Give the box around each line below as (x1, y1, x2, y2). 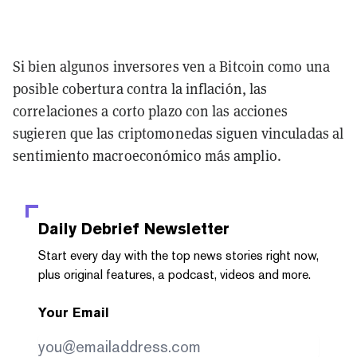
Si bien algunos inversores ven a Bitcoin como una (13, 56, 330, 76)
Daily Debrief (38, 218, 139, 238)
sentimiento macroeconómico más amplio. (13, 145, 281, 165)
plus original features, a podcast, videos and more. (38, 266, 311, 282)
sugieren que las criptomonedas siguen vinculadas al (13, 123, 344, 143)
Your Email (38, 304, 109, 320)
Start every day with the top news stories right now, (38, 247, 319, 263)
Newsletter (139, 218, 229, 238)
